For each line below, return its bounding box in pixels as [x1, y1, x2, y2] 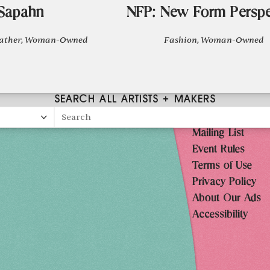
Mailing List [192, 128, 245, 139]
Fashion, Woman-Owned [163, 34, 264, 45]
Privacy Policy [192, 177, 257, 188]
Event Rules [192, 144, 245, 155]
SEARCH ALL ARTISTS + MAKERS [54, 94, 216, 105]
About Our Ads [192, 193, 262, 204]
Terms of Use [192, 160, 253, 172]
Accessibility [192, 209, 248, 221]
